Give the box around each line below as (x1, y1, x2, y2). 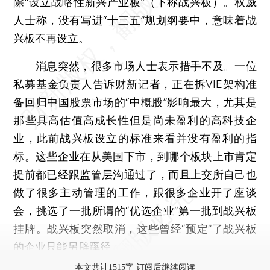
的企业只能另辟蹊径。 (13, 240, 122, 253)
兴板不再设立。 (13, 31, 90, 45)
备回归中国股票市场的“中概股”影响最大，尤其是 (13, 95, 257, 108)
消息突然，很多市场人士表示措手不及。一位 (13, 59, 257, 72)
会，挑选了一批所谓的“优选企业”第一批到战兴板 (13, 204, 257, 217)
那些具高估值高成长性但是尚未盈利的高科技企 (13, 113, 257, 127)
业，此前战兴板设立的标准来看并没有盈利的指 (13, 131, 257, 145)
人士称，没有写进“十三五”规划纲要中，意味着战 (13, 13, 257, 27)
